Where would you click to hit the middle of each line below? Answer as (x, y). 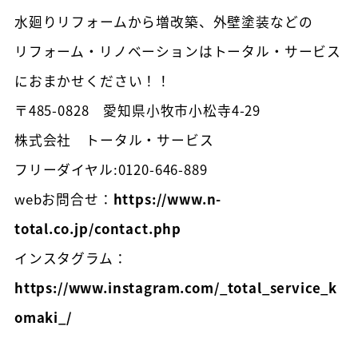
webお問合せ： (64, 199)
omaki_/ (43, 318)
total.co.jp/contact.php (98, 229)
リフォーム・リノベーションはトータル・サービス (178, 52)
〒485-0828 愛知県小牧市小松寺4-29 (137, 111)
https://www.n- (167, 199)
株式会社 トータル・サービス (114, 140)
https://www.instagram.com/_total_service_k (176, 288)
